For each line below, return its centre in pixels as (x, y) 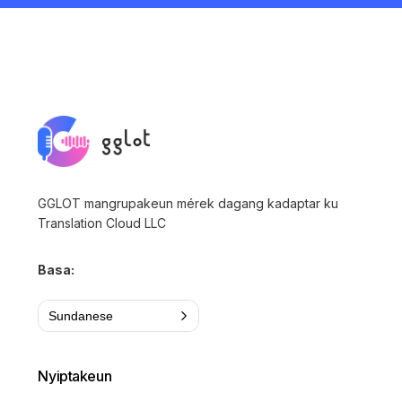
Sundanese (81, 316)
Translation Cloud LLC (102, 223)
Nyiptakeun (75, 376)
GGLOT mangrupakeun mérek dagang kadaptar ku (188, 204)
